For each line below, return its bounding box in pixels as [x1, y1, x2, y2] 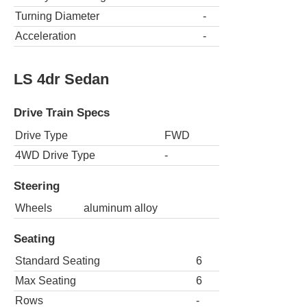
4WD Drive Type [15, 149, 95, 161]
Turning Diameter [15, 10, 99, 23]
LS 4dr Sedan [14, 71, 109, 88]
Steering [14, 178, 60, 193]
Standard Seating [15, 255, 100, 267]
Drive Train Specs [14, 106, 110, 120]
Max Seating [15, 275, 76, 287]
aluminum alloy [84, 202, 158, 214]
